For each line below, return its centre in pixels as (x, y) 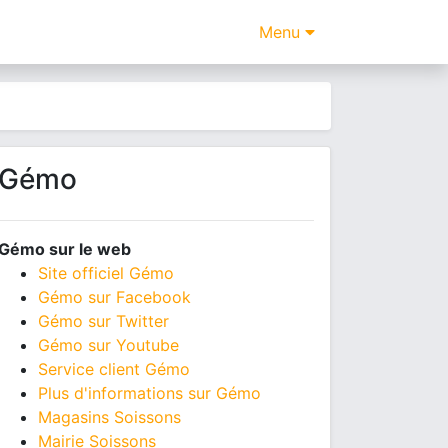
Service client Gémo (114, 369)
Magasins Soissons (109, 417)
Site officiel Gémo (106, 273)
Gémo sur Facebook (114, 297)
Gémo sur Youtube (108, 345)
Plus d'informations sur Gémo (149, 393)
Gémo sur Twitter (103, 321)
